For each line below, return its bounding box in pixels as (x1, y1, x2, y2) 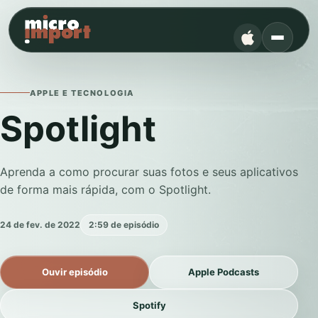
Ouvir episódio (41, 265, 108, 278)
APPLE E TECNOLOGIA (30, 87, 134, 98)
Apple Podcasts (188, 265, 259, 278)
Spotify (132, 299, 166, 311)
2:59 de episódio (89, 219, 159, 230)
